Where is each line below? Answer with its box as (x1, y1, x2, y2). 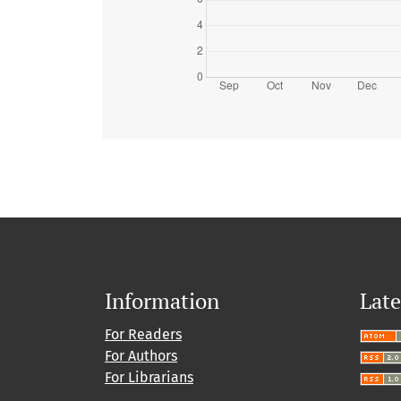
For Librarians (105, 369, 193, 387)
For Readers (105, 326, 182, 344)
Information (105, 286, 219, 316)
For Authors (105, 347, 177, 365)
